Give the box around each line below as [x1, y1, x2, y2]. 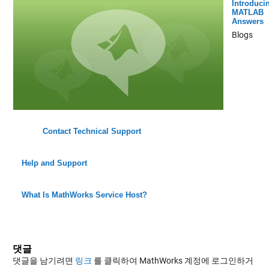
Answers [231, 16, 264, 26]
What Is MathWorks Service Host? [21, 190, 147, 199]
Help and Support [21, 158, 87, 168]
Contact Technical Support [42, 126, 141, 136]
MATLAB [231, 7, 264, 17]
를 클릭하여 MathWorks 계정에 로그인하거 [91, 255, 253, 265]
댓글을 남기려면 [12, 255, 75, 265]
